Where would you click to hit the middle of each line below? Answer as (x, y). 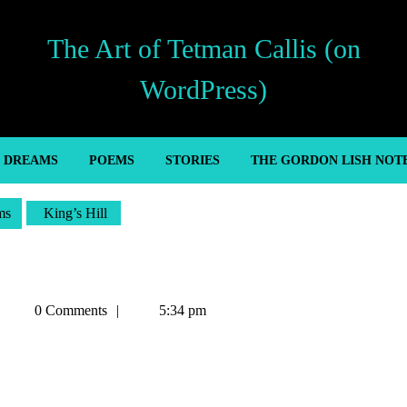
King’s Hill (74, 213)
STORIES (192, 160)
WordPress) (203, 89)
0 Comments (69, 310)
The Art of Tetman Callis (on (203, 48)
